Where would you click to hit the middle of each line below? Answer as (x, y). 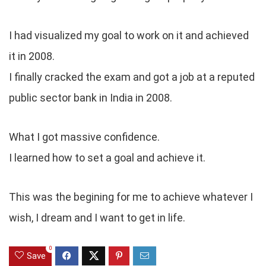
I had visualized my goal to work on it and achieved (129, 35)
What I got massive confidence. (84, 137)
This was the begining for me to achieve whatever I (131, 197)
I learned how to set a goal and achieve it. (107, 157)
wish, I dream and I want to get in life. (97, 217)
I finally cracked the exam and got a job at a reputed (132, 77)
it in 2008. (32, 56)
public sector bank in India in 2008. (91, 97)
